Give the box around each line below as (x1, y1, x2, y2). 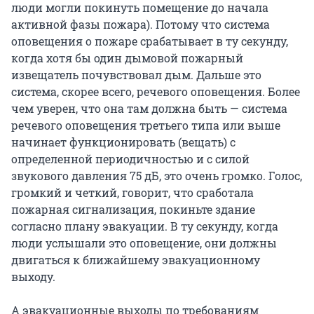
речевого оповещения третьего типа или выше (11, 118, 280, 133)
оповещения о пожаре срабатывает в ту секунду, (11, 34, 288, 49)
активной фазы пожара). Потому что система (11, 17, 270, 32)
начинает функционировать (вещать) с (11, 135, 235, 150)
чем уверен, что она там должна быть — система (11, 101, 287, 116)
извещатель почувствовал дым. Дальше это (11, 67, 261, 83)
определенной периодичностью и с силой (11, 151, 250, 167)
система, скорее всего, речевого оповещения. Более (11, 84, 300, 100)
